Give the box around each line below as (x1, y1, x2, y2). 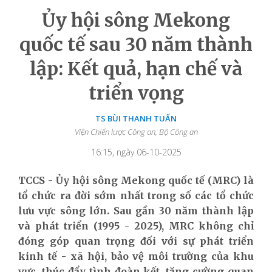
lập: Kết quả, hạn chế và (29, 56, 243, 80)
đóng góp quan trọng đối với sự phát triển (18, 234, 254, 247)
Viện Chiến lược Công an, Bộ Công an (74, 126, 198, 137)
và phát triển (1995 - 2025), (18, 219, 164, 232)
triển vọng (88, 81, 184, 104)
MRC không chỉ (169, 219, 254, 232)
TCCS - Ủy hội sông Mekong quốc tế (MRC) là (18, 174, 254, 186)
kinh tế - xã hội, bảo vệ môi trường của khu (18, 250, 254, 262)
